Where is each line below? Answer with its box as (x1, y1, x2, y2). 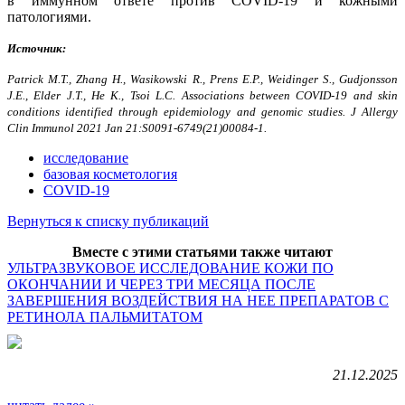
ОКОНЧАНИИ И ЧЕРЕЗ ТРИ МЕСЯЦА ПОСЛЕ (7, 276, 316, 292)
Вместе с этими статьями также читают (72, 243, 333, 259)
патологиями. (7, 8, 91, 24)
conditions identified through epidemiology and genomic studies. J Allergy (7, 104, 398, 118)
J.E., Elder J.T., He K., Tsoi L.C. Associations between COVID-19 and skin (7, 88, 398, 102)
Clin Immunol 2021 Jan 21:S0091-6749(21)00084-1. (7, 120, 267, 135)
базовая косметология (43, 165, 177, 182)
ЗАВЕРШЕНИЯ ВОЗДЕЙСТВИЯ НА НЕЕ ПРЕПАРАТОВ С (7, 292, 389, 308)
